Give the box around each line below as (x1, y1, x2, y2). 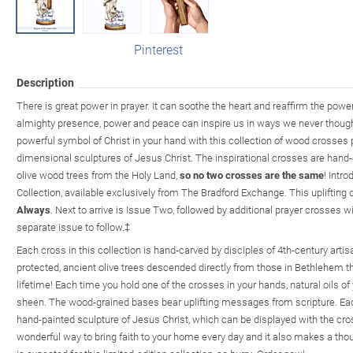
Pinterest (134, 40, 183, 58)
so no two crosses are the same (180, 167, 324, 182)
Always (17, 202, 50, 217)
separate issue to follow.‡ (17, 219, 130, 234)
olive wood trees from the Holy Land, (17, 167, 180, 182)
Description (17, 74, 74, 90)
